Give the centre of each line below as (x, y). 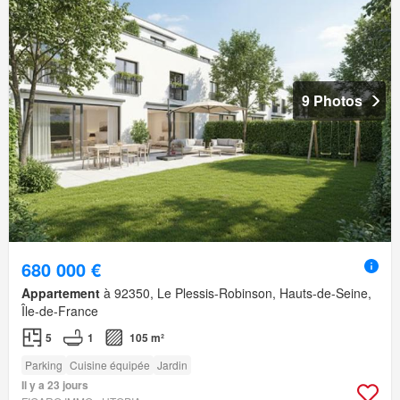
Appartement (61, 292)
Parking (44, 364)
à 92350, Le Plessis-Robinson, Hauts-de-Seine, (236, 292)
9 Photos (332, 100)
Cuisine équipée (110, 364)
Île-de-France (60, 310)
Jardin (172, 364)
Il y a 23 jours (55, 384)
